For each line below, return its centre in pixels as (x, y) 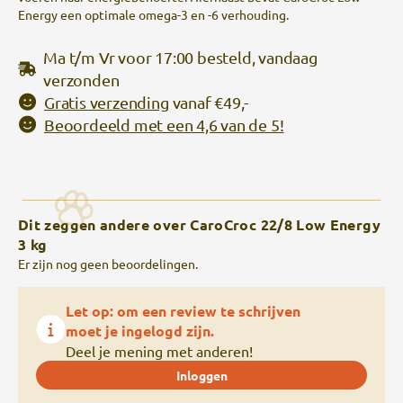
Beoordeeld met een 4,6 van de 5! (164, 125)
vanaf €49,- (210, 102)
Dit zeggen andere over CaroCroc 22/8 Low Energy (199, 224)
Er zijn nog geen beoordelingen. (108, 264)
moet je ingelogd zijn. (140, 331)
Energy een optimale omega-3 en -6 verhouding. (153, 14)
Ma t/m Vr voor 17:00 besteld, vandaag (180, 57)
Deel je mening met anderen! (159, 351)
